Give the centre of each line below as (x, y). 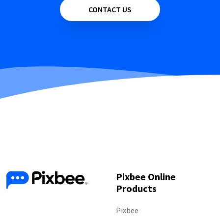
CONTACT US (110, 9)
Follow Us (47, 207)
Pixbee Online (146, 177)
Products (136, 188)
